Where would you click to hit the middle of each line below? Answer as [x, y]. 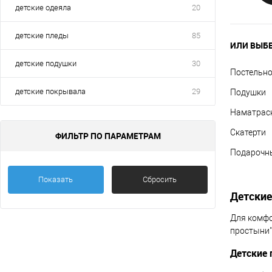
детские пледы [42, 36]
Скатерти [248, 132]
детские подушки [46, 63]
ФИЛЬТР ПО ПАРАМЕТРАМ [108, 136]
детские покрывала [50, 91]
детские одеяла [43, 8]
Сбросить [160, 179]
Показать [56, 179]
